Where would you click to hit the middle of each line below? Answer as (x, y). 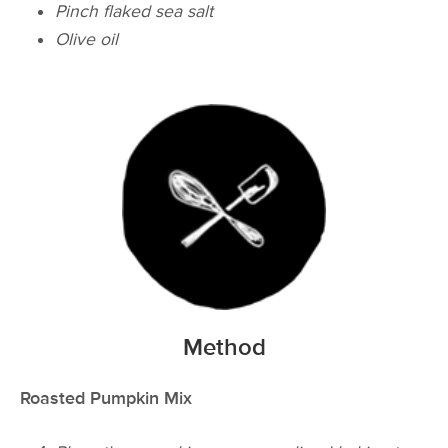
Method (224, 347)
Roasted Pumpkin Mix (106, 398)
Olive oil (87, 40)
